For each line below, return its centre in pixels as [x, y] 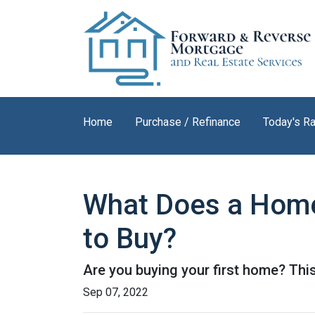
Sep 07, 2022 [116, 292]
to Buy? [130, 239]
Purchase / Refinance [188, 122]
